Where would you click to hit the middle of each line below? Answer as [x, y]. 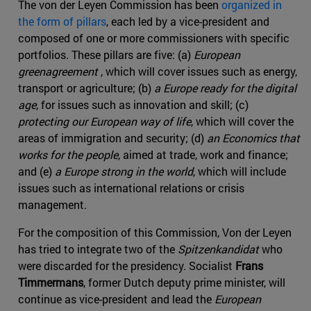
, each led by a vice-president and [188, 21]
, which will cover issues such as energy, [199, 71]
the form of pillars [62, 21]
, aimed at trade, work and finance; [203, 154]
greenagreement [59, 71]
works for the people [68, 154]
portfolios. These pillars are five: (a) [106, 54]
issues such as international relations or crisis [131, 187]
